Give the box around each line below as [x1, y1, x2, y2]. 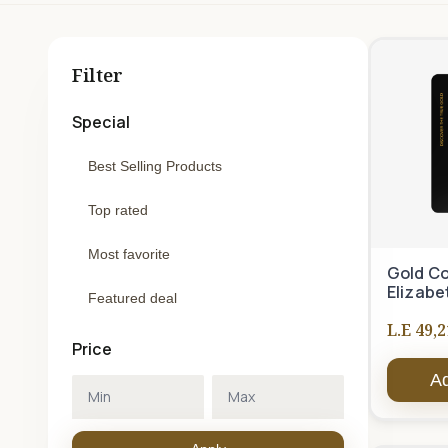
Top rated [88, 202, 148, 218]
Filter [72, 63, 124, 87]
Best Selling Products [88, 158, 222, 174]
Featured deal [88, 290, 177, 306]
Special [72, 111, 131, 133]
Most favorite [88, 246, 170, 262]
